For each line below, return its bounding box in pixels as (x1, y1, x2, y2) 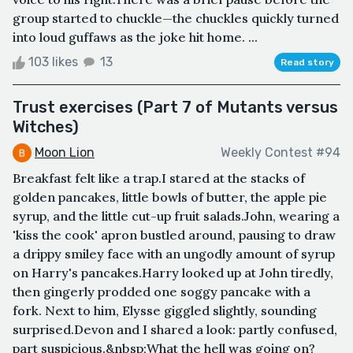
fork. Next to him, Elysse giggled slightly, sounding (13, 303, 317, 319)
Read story (281, 56, 334, 68)
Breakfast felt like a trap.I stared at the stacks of (13, 170, 305, 187)
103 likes (25, 54, 81, 69)
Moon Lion (35, 144, 95, 160)
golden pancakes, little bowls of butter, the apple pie (13, 189, 327, 206)
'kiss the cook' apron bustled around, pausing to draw (13, 227, 336, 243)
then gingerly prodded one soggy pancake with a (13, 284, 310, 300)
